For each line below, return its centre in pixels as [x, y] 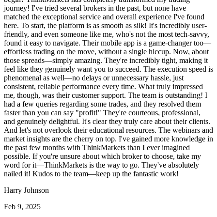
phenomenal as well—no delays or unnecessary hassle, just [94, 78]
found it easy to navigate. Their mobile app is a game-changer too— [108, 43]
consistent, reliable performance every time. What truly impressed [103, 87]
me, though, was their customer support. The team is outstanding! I [106, 95]
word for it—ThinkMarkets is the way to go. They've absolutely [101, 165]
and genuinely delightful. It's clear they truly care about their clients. [107, 122]
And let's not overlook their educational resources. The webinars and [108, 130]
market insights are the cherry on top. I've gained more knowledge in [108, 139]
